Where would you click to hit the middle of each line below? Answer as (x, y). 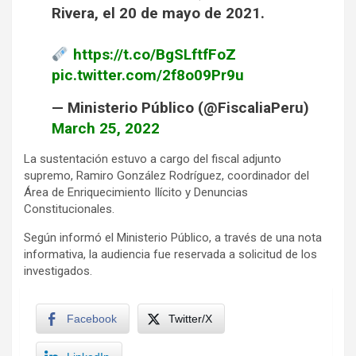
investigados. (58, 271)
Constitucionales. (69, 209)
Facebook (92, 319)
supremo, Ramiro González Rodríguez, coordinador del (166, 176)
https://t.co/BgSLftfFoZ (154, 55)
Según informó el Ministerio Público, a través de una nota (173, 238)
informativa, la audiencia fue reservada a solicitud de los (170, 255)
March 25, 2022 (106, 129)
